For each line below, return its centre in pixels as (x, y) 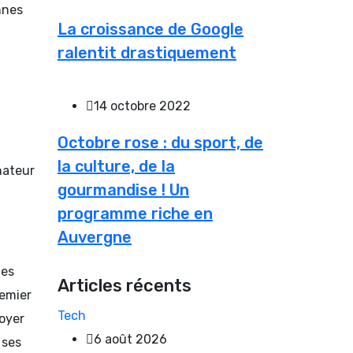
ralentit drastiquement (147, 52)
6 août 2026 (130, 339)
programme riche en (135, 213)
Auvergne (95, 237)
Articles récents (124, 285)
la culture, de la (116, 166)
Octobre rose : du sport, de (160, 142)
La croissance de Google (150, 29)
